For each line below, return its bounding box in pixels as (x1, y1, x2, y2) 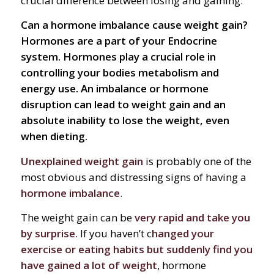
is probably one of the (143, 154, 251, 168)
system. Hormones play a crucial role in (20, 50, 216, 64)
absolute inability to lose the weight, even (20, 113, 229, 128)
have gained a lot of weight (20, 258, 157, 273)
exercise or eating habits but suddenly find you (20, 242, 253, 257)
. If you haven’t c (75, 226, 152, 241)
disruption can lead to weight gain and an (20, 97, 226, 112)
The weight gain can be (20, 210, 135, 225)
